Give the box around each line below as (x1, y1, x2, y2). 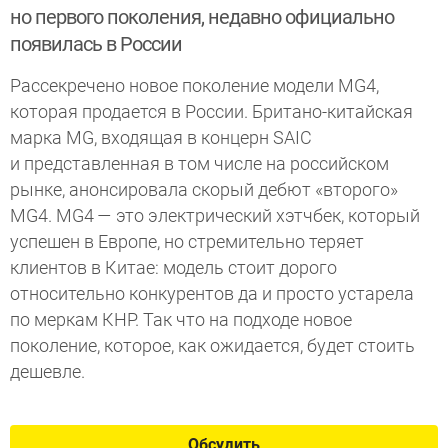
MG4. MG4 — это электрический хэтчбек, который (10, 205, 420, 226)
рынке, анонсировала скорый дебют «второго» (10, 179, 398, 200)
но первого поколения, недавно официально (10, 5, 394, 29)
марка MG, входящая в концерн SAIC (10, 127, 312, 148)
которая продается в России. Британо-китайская (10, 101, 413, 122)
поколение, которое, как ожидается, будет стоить (10, 335, 415, 356)
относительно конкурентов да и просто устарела (10, 283, 414, 304)
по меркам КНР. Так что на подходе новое (10, 309, 352, 330)
